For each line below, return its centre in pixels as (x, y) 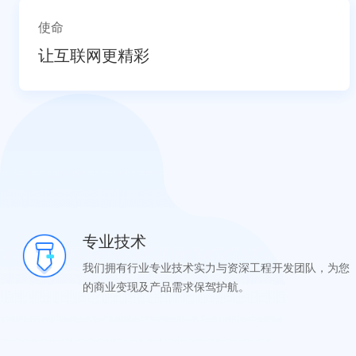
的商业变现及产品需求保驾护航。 (166, 286)
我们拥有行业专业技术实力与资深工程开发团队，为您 (216, 267)
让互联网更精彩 (93, 55)
